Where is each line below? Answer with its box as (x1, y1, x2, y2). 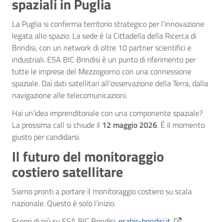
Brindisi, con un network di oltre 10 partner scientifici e (12, 41, 191, 54)
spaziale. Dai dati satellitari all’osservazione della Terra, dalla (12, 77, 208, 89)
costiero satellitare (12, 161, 123, 182)
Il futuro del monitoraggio (12, 145, 164, 167)
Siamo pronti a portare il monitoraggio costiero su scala (12, 185, 192, 197)
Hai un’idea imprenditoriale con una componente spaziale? (12, 107, 203, 119)
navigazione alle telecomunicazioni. (12, 89, 127, 101)
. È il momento (157, 118, 205, 131)
